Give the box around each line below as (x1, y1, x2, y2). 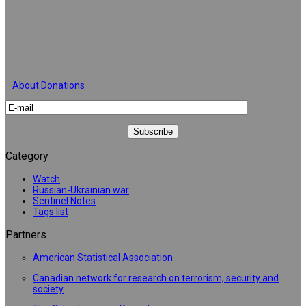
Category (5, 150, 48, 163)
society (33, 283, 64, 294)
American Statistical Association (33, 252, 173, 264)
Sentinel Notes (33, 195, 96, 207)
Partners (5, 228, 46, 242)
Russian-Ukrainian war (33, 184, 129, 196)
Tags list (33, 206, 68, 218)
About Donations (12, 80, 85, 92)
